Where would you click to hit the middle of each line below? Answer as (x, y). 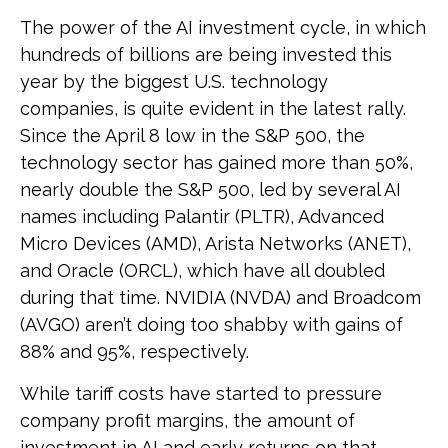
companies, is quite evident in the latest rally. (213, 108)
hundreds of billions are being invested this (206, 54)
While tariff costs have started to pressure (201, 393)
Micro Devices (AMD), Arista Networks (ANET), (215, 243)
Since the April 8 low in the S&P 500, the (192, 135)
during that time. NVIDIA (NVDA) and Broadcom (220, 297)
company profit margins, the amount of (187, 420)
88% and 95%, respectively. (134, 351)
